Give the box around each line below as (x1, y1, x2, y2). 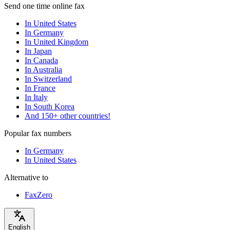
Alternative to (4, 172, 48, 182)
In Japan (25, 46, 52, 55)
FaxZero (25, 190, 52, 199)
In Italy (25, 92, 48, 102)
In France (25, 83, 55, 92)
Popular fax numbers (4, 128, 71, 138)
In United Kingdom (25, 37, 88, 46)
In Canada (25, 55, 58, 65)
